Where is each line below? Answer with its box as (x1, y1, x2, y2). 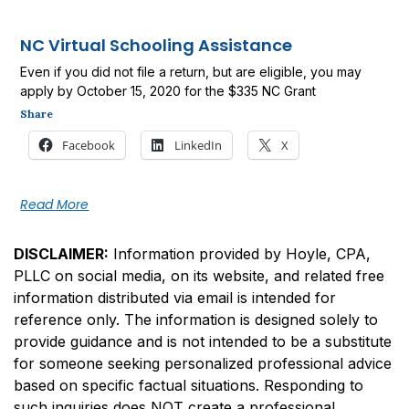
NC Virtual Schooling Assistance (20, 34, 293, 58)
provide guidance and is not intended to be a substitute (14, 332, 392, 351)
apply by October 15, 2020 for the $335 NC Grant (20, 83, 317, 100)
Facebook (62, 137, 116, 154)
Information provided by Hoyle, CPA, (109, 245, 371, 264)
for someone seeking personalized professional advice (14, 354, 392, 373)
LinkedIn (174, 137, 223, 154)
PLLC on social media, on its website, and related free (14, 267, 384, 286)
